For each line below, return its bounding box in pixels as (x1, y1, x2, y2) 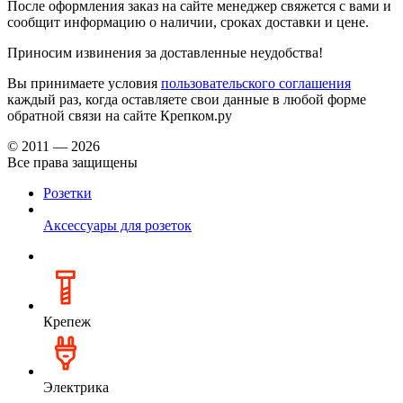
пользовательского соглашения (161, 75, 351, 91)
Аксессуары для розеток (43, 217, 192, 233)
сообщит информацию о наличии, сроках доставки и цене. (7, 13, 369, 30)
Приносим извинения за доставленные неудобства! (7, 44, 323, 60)
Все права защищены (7, 154, 138, 170)
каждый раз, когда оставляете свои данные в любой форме (7, 91, 366, 107)
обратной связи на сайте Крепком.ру (7, 107, 232, 123)
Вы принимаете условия (7, 75, 161, 91)
